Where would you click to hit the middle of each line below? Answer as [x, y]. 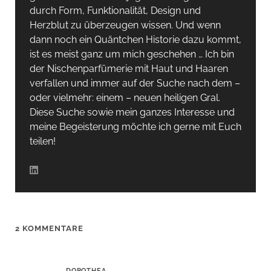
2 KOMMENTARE [49, 229]
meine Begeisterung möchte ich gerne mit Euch [135, 127]
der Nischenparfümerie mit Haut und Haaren [129, 69]
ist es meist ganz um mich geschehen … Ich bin [132, 54]
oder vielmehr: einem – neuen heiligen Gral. [125, 98]
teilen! [42, 142]
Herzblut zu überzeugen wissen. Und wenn [125, 25]
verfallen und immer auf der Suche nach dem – [135, 83]
